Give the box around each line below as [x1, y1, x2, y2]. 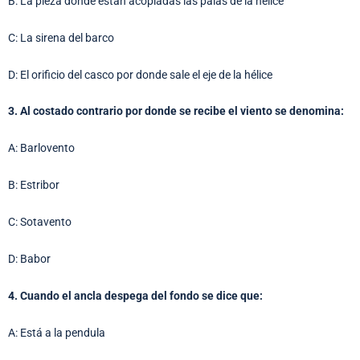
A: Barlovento [8, 141, 75, 155]
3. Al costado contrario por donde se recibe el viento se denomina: [8, 104, 344, 118]
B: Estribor [8, 178, 59, 192]
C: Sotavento [8, 215, 72, 229]
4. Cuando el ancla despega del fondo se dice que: [8, 288, 263, 302]
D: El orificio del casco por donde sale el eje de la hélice [8, 67, 272, 81]
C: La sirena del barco [8, 31, 114, 44]
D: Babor [8, 252, 51, 265]
